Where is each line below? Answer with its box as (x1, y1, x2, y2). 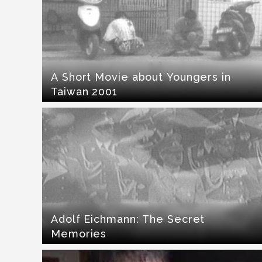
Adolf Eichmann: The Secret (51, 213, 205, 226)
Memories (51, 227, 107, 240)
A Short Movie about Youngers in (51, 71, 231, 84)
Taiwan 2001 (51, 85, 118, 98)
